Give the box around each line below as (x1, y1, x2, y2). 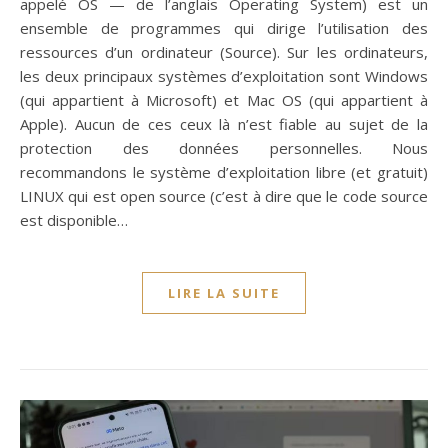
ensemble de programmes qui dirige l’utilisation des (20, 18, 428, 39)
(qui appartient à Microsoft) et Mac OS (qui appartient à (20, 90, 428, 111)
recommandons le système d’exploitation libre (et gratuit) (20, 162, 428, 183)
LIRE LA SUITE (168, 284, 280, 303)
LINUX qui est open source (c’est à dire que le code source (20, 186, 428, 207)
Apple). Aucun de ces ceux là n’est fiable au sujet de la (20, 114, 428, 135)
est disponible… (20, 210, 128, 231)
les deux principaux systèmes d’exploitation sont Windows (20, 66, 428, 87)
